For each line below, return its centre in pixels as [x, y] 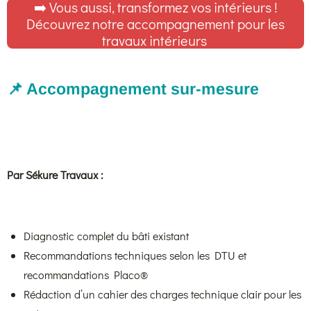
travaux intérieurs [155, 40]
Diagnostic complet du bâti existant [106, 235]
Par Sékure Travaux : [55, 174]
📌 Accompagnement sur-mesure [133, 89]
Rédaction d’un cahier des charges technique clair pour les [162, 294]
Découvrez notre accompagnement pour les [155, 23]
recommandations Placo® [86, 274]
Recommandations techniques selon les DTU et [135, 255]
